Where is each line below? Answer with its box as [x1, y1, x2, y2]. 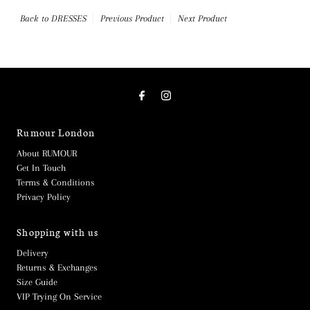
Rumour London [17, 125, 95, 139]
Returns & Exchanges [17, 262, 98, 273]
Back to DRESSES [19, 12, 86, 24]
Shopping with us [17, 224, 98, 239]
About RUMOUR [17, 147, 77, 158]
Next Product [177, 12, 227, 24]
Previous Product [100, 12, 164, 24]
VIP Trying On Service [17, 291, 102, 302]
